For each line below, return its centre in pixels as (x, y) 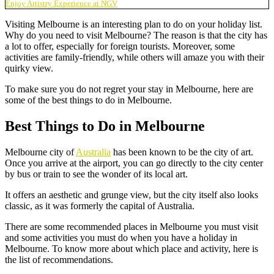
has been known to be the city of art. (182, 152)
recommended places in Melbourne (134, 226)
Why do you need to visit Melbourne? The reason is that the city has (136, 35)
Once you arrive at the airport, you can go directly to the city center (134, 163)
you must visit (230, 226)
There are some (36, 226)
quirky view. (29, 68)
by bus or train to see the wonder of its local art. (96, 174)
